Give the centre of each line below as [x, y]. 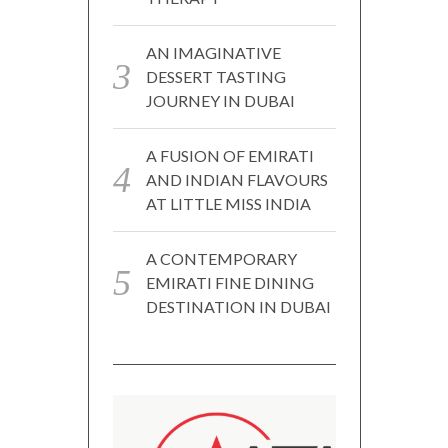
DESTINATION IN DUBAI [238, 306]
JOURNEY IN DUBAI [220, 100]
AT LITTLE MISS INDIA [228, 203]
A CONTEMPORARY [221, 258]
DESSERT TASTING [215, 76]
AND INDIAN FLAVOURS [236, 179]
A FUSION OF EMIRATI [229, 155]
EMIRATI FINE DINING [229, 282]
